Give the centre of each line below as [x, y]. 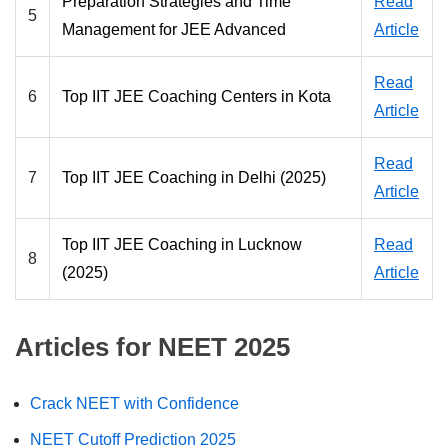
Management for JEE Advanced [174, 30]
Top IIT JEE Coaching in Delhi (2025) [194, 178]
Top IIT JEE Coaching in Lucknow [182, 245]
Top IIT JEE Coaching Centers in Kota [196, 97]
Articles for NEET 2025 [152, 347]
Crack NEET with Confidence [134, 404]
